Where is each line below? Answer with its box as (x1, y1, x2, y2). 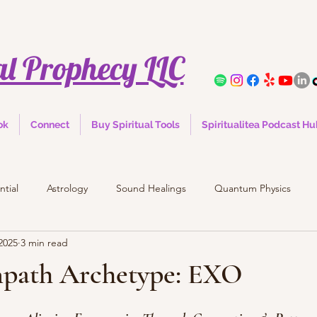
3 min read (21, 236, 68, 249)
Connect (30, 119, 69, 131)
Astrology (47, 181, 88, 195)
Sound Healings (116, 181, 186, 195)
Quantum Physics (214, 181, 291, 195)
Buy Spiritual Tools (91, 119, 180, 131)
